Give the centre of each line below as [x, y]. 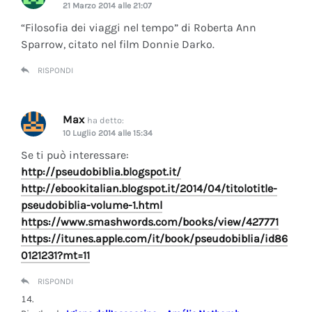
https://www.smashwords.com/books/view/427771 [150, 221]
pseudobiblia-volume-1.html [92, 205]
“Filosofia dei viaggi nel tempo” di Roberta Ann [139, 27]
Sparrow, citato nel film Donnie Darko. [118, 44]
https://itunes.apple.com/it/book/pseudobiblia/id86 [154, 238]
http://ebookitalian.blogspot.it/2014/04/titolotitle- [149, 188]
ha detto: [106, 120]
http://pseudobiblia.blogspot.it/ [101, 171]
